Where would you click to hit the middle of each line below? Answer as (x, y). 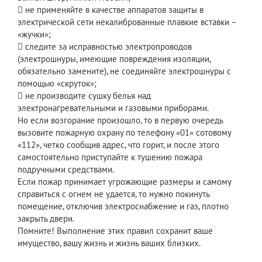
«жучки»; (34, 35)
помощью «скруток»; (57, 84)
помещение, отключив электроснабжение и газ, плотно (123, 206)
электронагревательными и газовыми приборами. (113, 108)
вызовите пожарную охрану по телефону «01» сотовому (124, 133)
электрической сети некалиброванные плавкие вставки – (127, 22)
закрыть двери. (46, 219)
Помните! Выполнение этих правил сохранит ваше (115, 231)
